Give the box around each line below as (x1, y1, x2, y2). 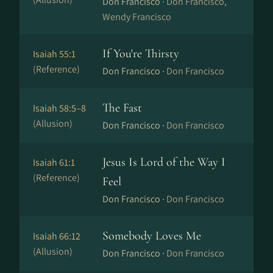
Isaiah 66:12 (33, 230, 80, 243)
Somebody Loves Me (102, 229, 201, 243)
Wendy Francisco (102, 10, 171, 23)
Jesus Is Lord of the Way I (102, 155, 225, 169)
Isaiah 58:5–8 (33, 102, 86, 115)
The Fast (102, 101, 142, 115)
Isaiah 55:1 (33, 48, 76, 60)
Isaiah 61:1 (33, 156, 75, 169)
